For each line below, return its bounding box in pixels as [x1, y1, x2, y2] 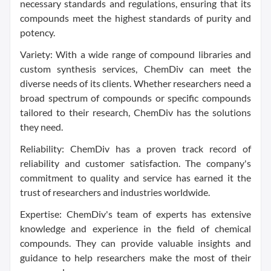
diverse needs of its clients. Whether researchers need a [20, 77, 251, 90]
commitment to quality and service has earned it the [20, 172, 251, 184]
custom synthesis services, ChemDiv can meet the [20, 63, 251, 75]
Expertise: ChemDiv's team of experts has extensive [20, 208, 251, 220]
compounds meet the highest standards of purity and [20, 12, 251, 24]
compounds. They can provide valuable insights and [20, 237, 251, 249]
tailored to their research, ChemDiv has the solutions [20, 106, 251, 119]
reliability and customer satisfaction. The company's [20, 157, 251, 169]
